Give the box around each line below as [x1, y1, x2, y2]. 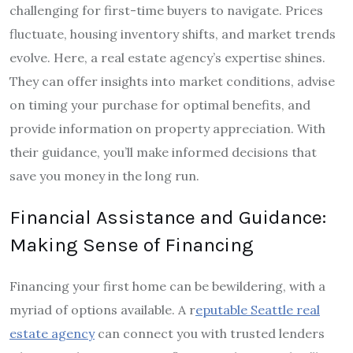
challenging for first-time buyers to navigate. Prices [9, 2, 323, 19]
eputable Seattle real [195, 302, 320, 318]
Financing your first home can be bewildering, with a [9, 278, 325, 295]
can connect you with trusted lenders [95, 325, 325, 342]
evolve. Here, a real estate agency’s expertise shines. [9, 50, 325, 66]
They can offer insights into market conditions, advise [9, 73, 335, 90]
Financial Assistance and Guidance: [9, 206, 326, 229]
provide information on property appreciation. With [9, 121, 325, 137]
